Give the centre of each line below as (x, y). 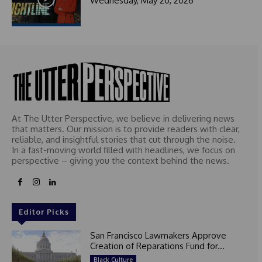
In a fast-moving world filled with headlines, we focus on (123, 150)
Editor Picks (44, 211)
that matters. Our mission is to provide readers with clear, (126, 129)
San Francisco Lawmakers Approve (158, 235)
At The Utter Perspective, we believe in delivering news (123, 118)
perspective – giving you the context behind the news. (120, 160)
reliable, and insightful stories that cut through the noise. (124, 139)
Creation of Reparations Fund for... (157, 246)
